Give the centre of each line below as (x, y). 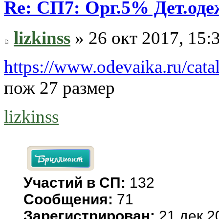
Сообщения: (68, 199)
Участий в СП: (77, 183)
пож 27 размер (59, 88)
